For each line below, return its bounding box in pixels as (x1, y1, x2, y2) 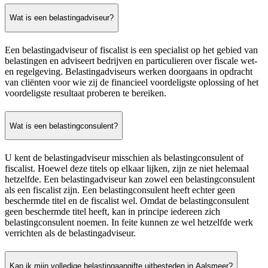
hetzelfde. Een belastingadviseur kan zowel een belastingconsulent (5, 174, 255, 185)
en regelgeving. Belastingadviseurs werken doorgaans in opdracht (5, 66, 252, 77)
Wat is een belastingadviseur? (10, 13, 114, 23)
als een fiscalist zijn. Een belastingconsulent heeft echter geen (5, 185, 235, 196)
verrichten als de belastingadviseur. (5, 228, 136, 239)
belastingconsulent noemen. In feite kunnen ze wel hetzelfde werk (5, 217, 253, 228)
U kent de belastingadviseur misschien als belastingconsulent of (5, 153, 243, 163)
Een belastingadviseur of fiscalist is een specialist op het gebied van (5, 44, 258, 55)
